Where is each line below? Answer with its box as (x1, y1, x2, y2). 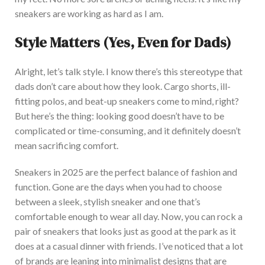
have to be (180, 110, 224, 122)
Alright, (15, 66, 47, 77)
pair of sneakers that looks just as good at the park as (15, 225, 230, 237)
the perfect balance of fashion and (98, 166, 237, 178)
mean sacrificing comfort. (15, 140, 118, 151)
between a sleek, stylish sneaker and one (15, 196, 178, 208)
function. (15, 181, 50, 193)
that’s (178, 196, 201, 208)
